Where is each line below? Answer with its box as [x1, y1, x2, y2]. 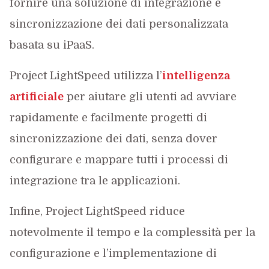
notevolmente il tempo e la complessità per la [9, 226, 255, 238]
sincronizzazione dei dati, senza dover [9, 133, 217, 145]
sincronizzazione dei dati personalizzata [9, 18, 228, 30]
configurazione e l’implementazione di [9, 247, 217, 259]
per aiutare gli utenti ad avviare [63, 91, 237, 103]
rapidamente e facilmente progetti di [9, 112, 207, 124]
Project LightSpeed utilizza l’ [9, 70, 162, 82]
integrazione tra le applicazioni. [9, 175, 180, 187]
